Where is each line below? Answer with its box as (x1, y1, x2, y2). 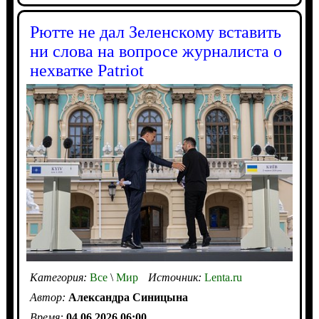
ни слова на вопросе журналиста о (29, 41, 282, 61)
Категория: (29, 271, 90, 284)
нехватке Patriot (29, 61, 144, 80)
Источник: (147, 271, 204, 284)
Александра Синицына (68, 291, 188, 304)
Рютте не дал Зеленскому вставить (29, 22, 281, 41)
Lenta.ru (204, 271, 242, 284)
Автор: (29, 291, 68, 304)
